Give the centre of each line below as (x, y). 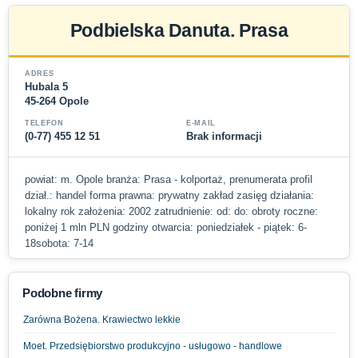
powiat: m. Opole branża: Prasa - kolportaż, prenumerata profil (169, 179)
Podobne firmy (63, 292)
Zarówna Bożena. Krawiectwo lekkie (102, 319)
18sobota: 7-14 (59, 243)
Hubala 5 (46, 86)
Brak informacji (224, 136)
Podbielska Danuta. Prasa (179, 30)
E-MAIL (201, 123)
